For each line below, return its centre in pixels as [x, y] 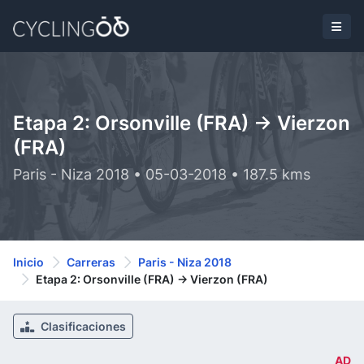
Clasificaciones [82, 326]
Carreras [91, 262]
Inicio [28, 262]
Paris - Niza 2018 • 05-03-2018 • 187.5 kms [162, 174]
